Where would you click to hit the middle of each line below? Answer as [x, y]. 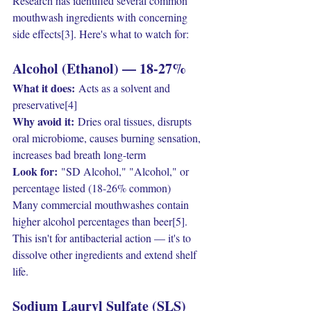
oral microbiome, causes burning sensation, [108, 138]
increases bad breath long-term [79, 154]
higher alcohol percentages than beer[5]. [101, 221]
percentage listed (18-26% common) [92, 188]
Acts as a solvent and [124, 88]
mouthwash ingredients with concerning [101, 17]
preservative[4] [45, 104]
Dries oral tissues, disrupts [134, 121]
